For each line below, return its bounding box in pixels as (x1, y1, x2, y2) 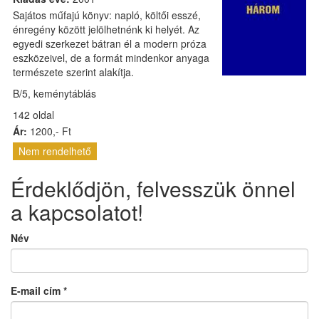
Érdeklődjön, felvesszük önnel (11, 173, 296, 204)
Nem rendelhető (19, 144, 91, 158)
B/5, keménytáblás (13, 86, 96, 100)
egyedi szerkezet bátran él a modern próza (13, 36, 206, 51)
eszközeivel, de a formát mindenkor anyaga (13, 51, 209, 65)
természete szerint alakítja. (13, 65, 134, 79)
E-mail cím (11, 283, 63, 298)
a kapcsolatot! (11, 197, 143, 227)
